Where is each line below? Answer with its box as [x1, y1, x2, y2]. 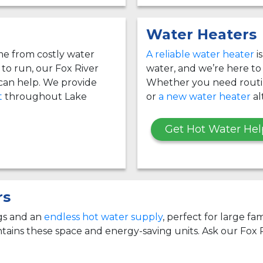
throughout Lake [2, 90, 87, 102]
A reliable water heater [146, 48, 254, 60]
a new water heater [159, 90, 251, 102]
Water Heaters [146, 25, 257, 43]
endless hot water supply [44, 211, 163, 222]
